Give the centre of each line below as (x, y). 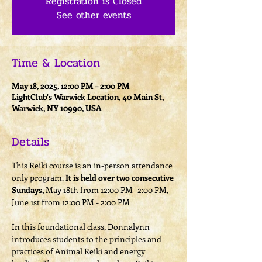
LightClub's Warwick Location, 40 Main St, (88, 97)
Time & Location (56, 63)
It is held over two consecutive (120, 178)
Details (30, 142)
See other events (94, 15)
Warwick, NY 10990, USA (57, 108)
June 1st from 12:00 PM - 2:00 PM (71, 202)
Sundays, (28, 190)
